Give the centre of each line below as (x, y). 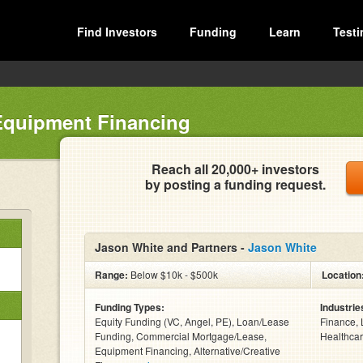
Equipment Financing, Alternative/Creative (188, 350)
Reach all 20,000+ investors (235, 169)
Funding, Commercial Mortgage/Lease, (181, 336)
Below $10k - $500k (173, 274)
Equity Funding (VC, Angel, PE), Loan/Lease (192, 321)
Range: (111, 275)
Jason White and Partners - (171, 247)
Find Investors (117, 32)
